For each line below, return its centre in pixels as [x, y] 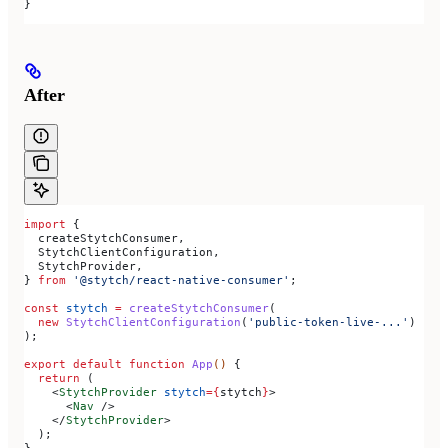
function [153, 363]
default [94, 363]
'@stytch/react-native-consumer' [178, 279]
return [52, 377]
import [45, 223]
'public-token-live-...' [328, 321]
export [45, 363]
